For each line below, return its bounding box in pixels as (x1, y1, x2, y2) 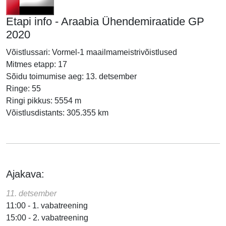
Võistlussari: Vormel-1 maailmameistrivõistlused (6, 48, 177, 56)
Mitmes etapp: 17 (6, 60, 67, 69)
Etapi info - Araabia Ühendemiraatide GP (6, 15, 204, 28)
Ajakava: (6, 168, 44, 180)
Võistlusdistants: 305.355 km (6, 108, 108, 117)
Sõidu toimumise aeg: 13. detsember (6, 72, 137, 81)
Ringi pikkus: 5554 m (6, 96, 81, 105)
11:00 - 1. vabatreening (6, 201, 88, 210)
